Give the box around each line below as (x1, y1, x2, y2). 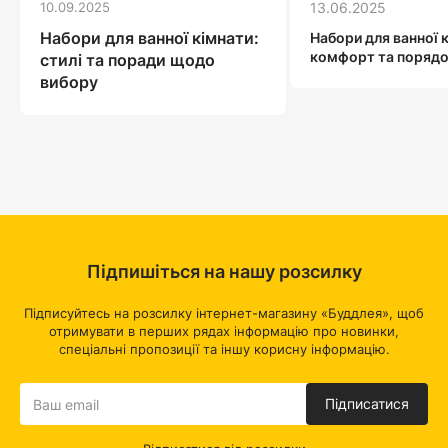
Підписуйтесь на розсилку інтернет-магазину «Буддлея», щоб (24, 305, 424, 322)
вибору (40, 72, 98, 93)
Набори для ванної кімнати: (40, 28, 259, 49)
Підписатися (325, 395, 409, 413)
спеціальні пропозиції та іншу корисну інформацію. (58, 341, 390, 358)
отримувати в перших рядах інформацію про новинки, (49, 323, 399, 340)
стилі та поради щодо (40, 50, 215, 71)
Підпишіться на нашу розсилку (86, 261, 362, 283)
